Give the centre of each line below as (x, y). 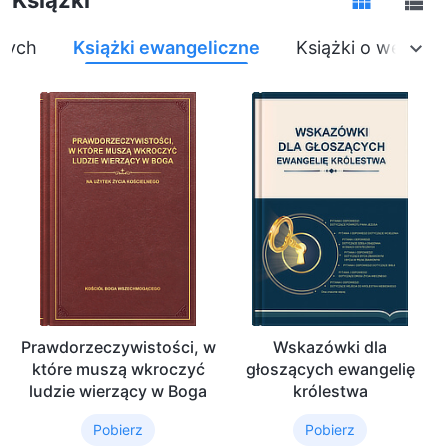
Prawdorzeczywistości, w (118, 346)
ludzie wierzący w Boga (118, 390)
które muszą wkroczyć (118, 368)
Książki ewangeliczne (166, 48)
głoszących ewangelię (330, 368)
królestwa (330, 390)
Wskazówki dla (330, 346)
